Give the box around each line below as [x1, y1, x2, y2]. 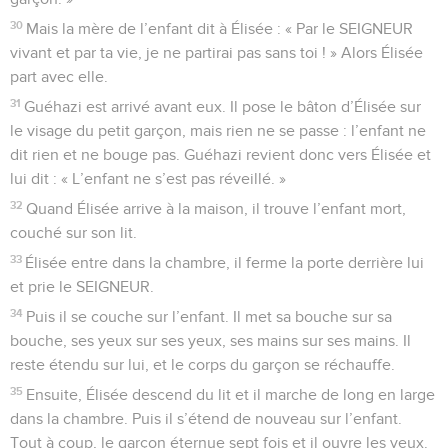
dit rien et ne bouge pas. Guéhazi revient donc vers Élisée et [10, 146, 431, 163]
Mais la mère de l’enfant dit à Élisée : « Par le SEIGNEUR [26, 20, 414, 37]
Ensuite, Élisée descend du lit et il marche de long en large [26, 386, 436, 403]
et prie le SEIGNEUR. [10, 278, 154, 295]
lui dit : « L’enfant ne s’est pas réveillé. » [10, 170, 286, 187]
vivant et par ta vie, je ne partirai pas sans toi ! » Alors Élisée [10, 44, 423, 61]
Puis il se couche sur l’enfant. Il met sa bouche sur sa [26, 308, 393, 325]
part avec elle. [10, 68, 108, 85]
